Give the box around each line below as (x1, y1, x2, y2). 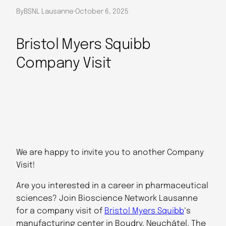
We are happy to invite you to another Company (16, 148, 204, 157)
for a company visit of (16, 207, 104, 216)
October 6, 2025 (75, 8, 129, 15)
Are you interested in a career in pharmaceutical (16, 182, 208, 191)
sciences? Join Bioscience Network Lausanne (16, 194, 198, 203)
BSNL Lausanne (24, 8, 74, 15)
